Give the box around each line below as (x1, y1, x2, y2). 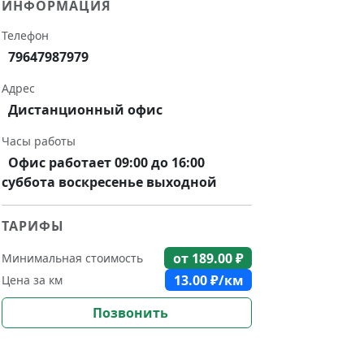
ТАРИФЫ (2, 217, 64, 235)
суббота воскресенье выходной (2, 173, 217, 191)
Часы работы (2, 133, 76, 149)
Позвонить (92, 304, 168, 323)
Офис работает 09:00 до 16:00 (8, 154, 205, 171)
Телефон (2, 28, 49, 43)
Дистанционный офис (8, 101, 162, 119)
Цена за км (2, 272, 63, 288)
